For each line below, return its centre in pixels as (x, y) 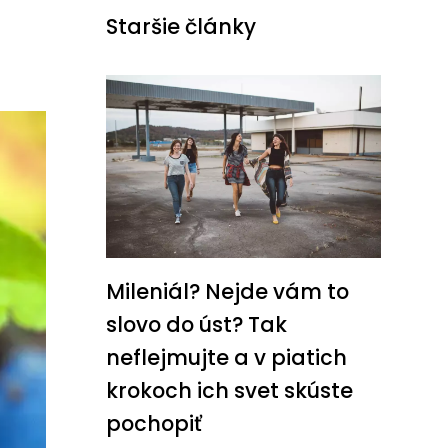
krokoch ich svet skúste (229, 391)
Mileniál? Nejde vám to (227, 292)
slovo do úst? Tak (196, 325)
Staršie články (181, 27)
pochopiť (154, 424)
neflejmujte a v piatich (226, 358)
